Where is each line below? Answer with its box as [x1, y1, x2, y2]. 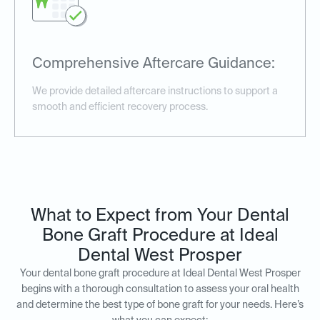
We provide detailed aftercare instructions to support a [32, 86, 278, 97]
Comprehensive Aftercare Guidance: [32, 57, 275, 72]
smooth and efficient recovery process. [32, 102, 208, 113]
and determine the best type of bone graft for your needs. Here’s [16, 300, 304, 311]
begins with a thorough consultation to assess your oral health [21, 284, 299, 295]
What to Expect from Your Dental [31, 207, 289, 225]
